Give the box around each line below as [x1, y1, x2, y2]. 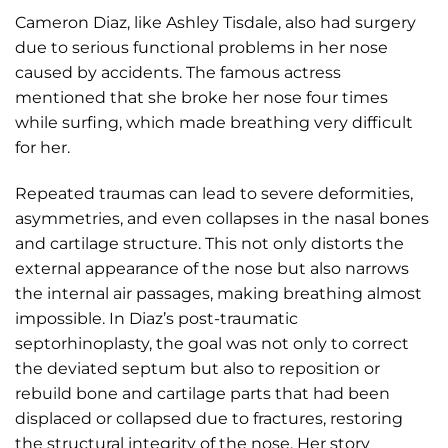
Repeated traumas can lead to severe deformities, [15, 183, 413, 203]
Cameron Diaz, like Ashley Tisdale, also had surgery [15, 12, 416, 32]
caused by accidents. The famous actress [15, 62, 341, 82]
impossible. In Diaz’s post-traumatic [15, 308, 298, 328]
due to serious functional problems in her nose [15, 37, 388, 57]
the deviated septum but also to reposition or [15, 358, 380, 378]
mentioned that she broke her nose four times [15, 87, 388, 107]
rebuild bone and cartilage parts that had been [15, 383, 390, 403]
